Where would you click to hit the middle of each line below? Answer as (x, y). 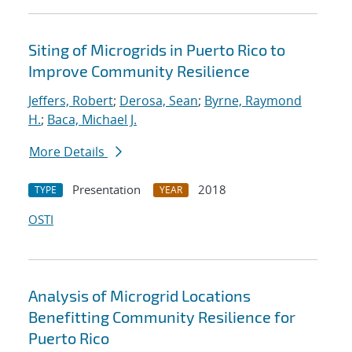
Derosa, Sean (159, 101)
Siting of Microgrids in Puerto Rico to (157, 50)
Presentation (106, 190)
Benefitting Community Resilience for (162, 317)
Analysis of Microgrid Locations (139, 296)
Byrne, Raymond (253, 101)
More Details (68, 152)
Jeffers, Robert (71, 101)
